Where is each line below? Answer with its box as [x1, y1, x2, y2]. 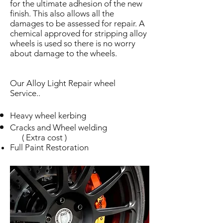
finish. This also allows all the [10, 8, 114, 18]
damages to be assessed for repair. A [10, 18, 145, 28]
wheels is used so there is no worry [10, 38, 135, 48]
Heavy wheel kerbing [10, 111, 86, 120]
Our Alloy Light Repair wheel [10, 78, 115, 88]
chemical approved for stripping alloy [10, 28, 147, 38]
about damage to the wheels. [10, 48, 117, 58]
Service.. [10, 88, 42, 98]
